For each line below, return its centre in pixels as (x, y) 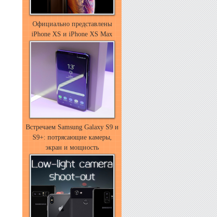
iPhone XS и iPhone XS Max (72, 34)
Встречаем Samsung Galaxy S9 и (72, 127)
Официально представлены (72, 24)
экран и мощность (72, 147)
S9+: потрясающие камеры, (72, 137)
